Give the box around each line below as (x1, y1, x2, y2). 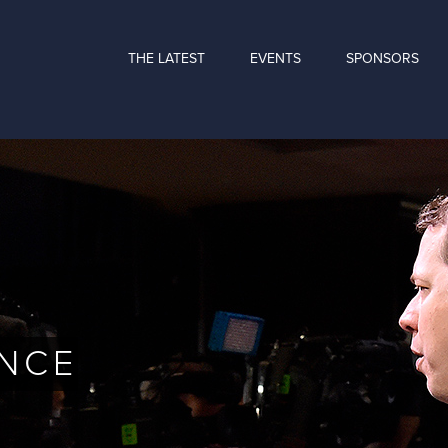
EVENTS (250, 49, 301, 67)
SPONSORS (346, 49, 419, 67)
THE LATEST (128, 49, 205, 67)
